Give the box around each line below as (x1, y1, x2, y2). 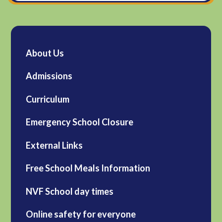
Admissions (26, 70, 73, 82)
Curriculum (26, 93, 70, 105)
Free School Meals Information (26, 163, 151, 174)
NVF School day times (26, 185, 114, 197)
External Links (26, 139, 83, 151)
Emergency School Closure (26, 116, 134, 128)
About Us (26, 47, 64, 58)
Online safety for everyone (26, 209, 136, 220)
